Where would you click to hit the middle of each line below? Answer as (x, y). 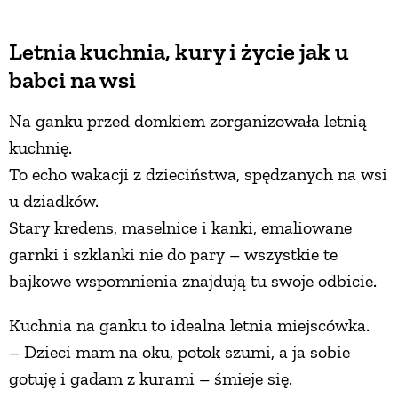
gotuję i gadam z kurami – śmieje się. (151, 379)
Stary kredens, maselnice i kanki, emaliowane (180, 228)
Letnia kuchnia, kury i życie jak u (179, 52)
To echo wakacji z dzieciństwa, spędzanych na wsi (198, 175)
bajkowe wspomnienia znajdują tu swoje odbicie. (193, 281)
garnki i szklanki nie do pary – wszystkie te (173, 255)
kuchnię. (40, 148)
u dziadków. (54, 201)
